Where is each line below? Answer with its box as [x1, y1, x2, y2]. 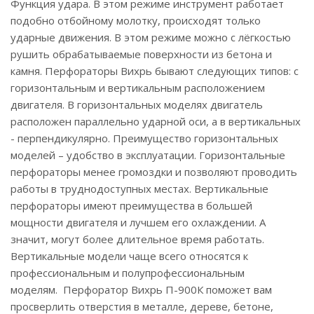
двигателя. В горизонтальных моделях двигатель [11, 97, 263, 111]
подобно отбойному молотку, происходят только [11, 13, 261, 27]
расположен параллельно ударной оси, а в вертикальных [11, 114, 301, 128]
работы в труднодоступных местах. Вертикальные [11, 182, 268, 196]
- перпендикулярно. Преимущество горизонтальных [11, 131, 278, 145]
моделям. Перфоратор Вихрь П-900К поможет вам [11, 282, 272, 296]
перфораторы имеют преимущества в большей [11, 198, 252, 212]
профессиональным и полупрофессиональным [11, 266, 245, 280]
